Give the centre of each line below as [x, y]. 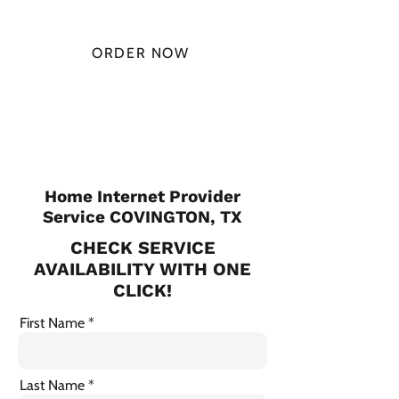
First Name [52, 323]
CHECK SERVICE [142, 248]
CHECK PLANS [141, 106]
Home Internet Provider [142, 196]
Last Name [52, 385]
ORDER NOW [141, 53]
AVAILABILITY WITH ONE [142, 269]
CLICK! [142, 290]
